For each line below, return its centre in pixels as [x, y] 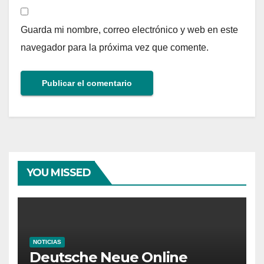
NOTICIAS [47, 242]
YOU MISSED [59, 172]
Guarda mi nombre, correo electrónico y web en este [129, 29]
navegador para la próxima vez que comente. [115, 47]
